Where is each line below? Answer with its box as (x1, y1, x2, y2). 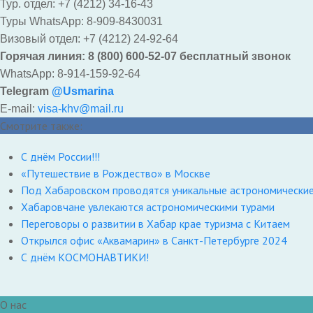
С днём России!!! (21, 149, 100, 163)
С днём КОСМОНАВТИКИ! (21, 249, 149, 264)
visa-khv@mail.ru (38, 102, 124, 115)
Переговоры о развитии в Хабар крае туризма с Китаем (21, 216, 290, 231)
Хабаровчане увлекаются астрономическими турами (21, 199, 275, 214)
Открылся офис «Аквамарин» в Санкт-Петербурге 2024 (21, 233, 287, 247)
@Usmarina (52, 85, 114, 97)
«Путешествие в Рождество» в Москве (21, 166, 210, 180)
